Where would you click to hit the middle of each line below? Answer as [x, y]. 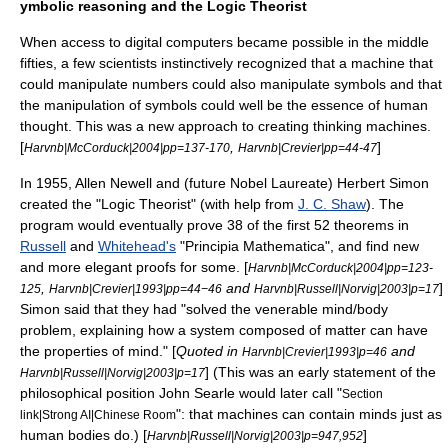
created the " [60, 204]
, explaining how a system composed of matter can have [250, 330]
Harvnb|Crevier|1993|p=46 [314, 351]
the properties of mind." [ [98, 351]
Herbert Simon [383, 183]
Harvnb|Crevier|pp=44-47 [307, 147]
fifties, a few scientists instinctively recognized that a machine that [226, 63]
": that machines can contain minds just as [309, 414]
